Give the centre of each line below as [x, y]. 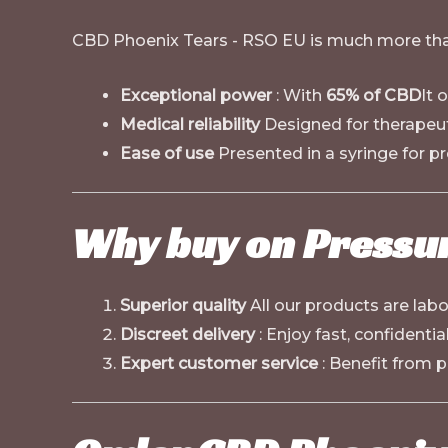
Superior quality [183, 305]
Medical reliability [190, 124]
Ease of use [167, 153]
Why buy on [187, 243]
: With [299, 95]
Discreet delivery [187, 334]
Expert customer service [219, 363]
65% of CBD [373, 95]
